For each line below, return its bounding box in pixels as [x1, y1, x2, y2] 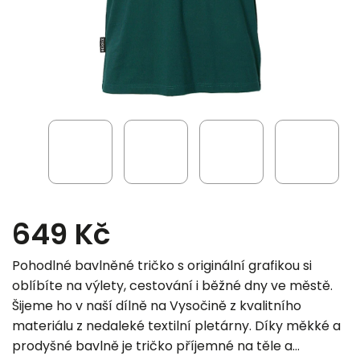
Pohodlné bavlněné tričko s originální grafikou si [12, 256, 312, 275]
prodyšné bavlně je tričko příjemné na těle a [12, 337, 292, 355]
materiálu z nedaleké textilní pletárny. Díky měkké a [12, 317, 341, 335]
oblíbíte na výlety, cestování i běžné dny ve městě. [12, 276, 333, 295]
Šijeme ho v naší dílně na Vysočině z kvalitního [12, 297, 301, 315]
